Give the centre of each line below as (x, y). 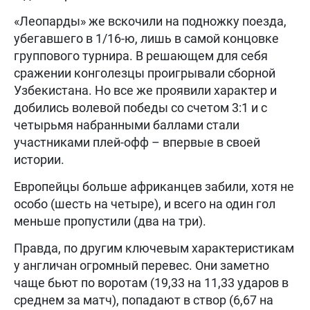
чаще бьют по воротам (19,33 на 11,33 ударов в (151, 282)
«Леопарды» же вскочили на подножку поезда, (150, 21)
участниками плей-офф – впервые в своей (137, 142)
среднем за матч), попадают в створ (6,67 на (144, 300)
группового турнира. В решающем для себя (141, 55)
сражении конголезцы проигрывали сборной (145, 73)
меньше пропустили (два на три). (110, 221)
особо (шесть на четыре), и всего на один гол (145, 203)
